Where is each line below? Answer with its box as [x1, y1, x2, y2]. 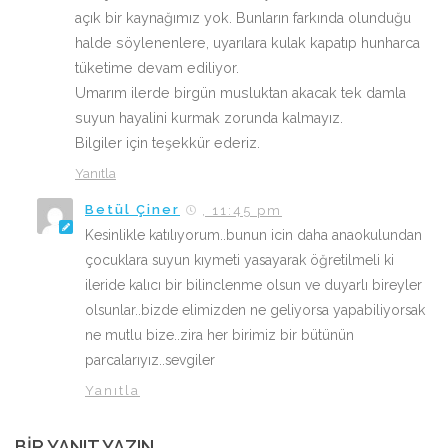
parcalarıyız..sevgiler [85, 351, 215, 368]
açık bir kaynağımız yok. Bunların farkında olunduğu [75, 9, 411, 26]
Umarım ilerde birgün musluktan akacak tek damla [75, 84, 406, 101]
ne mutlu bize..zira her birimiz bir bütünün [85, 326, 354, 343]
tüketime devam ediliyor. [75, 59, 239, 76]
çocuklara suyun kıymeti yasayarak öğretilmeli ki [85, 251, 394, 268]
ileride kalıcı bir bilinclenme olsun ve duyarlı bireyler [85, 276, 422, 293]
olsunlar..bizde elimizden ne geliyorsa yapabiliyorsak [85, 301, 425, 318]
